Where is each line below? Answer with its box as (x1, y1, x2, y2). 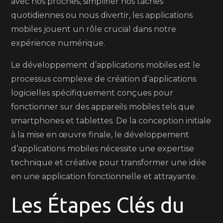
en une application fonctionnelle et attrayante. (11, 172, 198, 181)
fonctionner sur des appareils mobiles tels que (11, 102, 195, 111)
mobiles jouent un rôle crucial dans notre (11, 24, 177, 34)
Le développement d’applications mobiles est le (11, 60, 201, 70)
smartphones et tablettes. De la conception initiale (11, 116, 212, 125)
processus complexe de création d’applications (11, 74, 197, 84)
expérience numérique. (11, 38, 106, 48)
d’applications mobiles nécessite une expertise (11, 144, 195, 153)
